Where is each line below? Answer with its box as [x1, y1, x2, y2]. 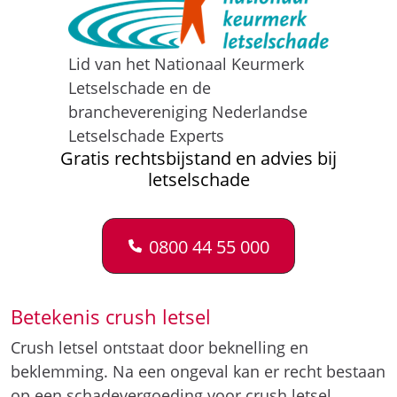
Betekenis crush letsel [11, 304, 211, 330]
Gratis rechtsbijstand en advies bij [60, 146, 337, 170]
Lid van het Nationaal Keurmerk [67, 53, 304, 74]
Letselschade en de [67, 77, 211, 98]
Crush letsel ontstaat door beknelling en [11, 337, 308, 358]
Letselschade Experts [67, 125, 224, 146]
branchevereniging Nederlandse [67, 101, 307, 122]
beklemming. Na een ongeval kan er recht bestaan [11, 361, 385, 382]
